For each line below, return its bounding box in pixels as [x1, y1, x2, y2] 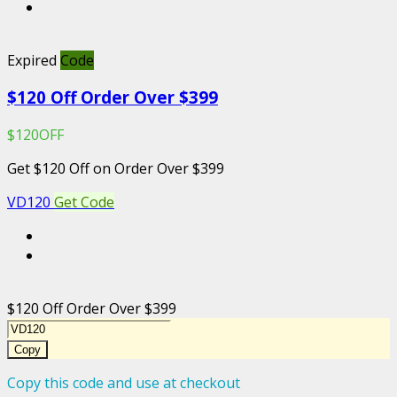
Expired [7, 50, 57, 70]
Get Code [54, 191, 114, 212]
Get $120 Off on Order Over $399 [7, 158, 224, 178]
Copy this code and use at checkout [7, 372, 240, 393]
